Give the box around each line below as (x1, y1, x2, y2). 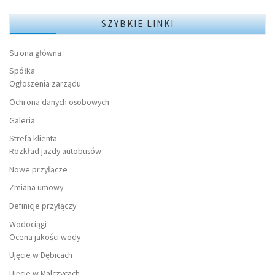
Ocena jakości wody (9, 231, 80, 242)
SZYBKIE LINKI (101, 18, 174, 30)
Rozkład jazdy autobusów (9, 145, 101, 157)
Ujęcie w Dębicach (9, 249, 72, 261)
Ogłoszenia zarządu (9, 78, 81, 90)
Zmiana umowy (9, 182, 63, 193)
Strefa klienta (9, 133, 57, 144)
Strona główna (9, 47, 61, 58)
